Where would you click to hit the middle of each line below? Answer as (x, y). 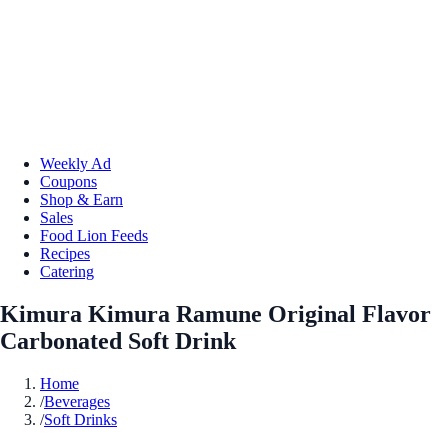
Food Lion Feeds (94, 235)
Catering (67, 271)
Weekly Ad (75, 163)
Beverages (77, 401)
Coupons (68, 181)
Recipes (65, 253)
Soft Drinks (80, 419)
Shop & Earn (81, 199)
